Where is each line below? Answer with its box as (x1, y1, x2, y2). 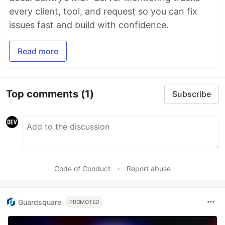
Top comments (6, 87, 81, 100)
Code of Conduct (54, 164, 110, 173)
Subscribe (172, 89, 211, 99)
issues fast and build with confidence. (9, 20, 169, 30)
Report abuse (127, 164, 171, 173)
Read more (18, 46, 58, 56)
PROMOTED (69, 198, 100, 205)
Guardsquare (18, 197, 61, 206)
